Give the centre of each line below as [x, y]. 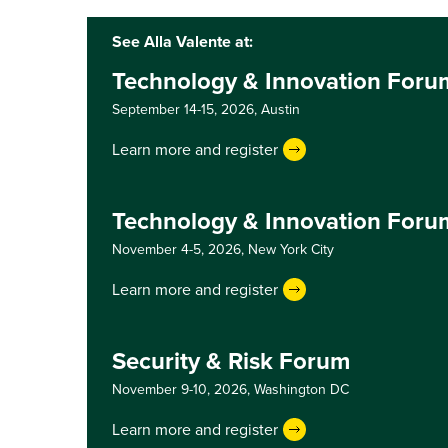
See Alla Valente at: [182, 41]
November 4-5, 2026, [180, 249]
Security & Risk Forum [231, 361]
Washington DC [301, 389]
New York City [291, 249]
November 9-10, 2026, [183, 389]
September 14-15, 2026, [186, 109]
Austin [280, 109]
